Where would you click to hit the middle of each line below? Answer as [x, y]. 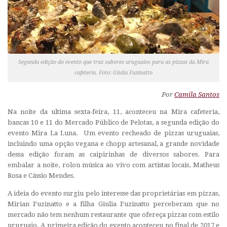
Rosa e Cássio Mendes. [41, 176]
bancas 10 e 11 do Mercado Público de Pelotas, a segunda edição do [113, 123]
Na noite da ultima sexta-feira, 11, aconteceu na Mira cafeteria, [113, 112]
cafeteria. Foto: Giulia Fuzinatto [113, 73]
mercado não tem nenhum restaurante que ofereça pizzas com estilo [113, 214]
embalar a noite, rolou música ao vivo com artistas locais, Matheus [113, 165]
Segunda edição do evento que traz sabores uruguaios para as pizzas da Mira [113, 62]
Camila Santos [197, 95]
